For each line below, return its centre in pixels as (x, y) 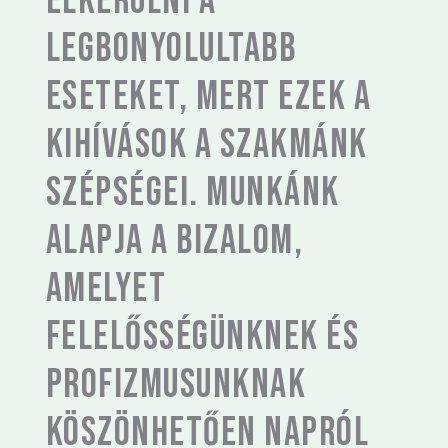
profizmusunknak (176, 385)
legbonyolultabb (171, 49)
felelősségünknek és (203, 337)
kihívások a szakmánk (207, 145)
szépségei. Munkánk (193, 193)
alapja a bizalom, (175, 241)
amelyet (106, 289)
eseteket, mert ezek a (209, 97)
